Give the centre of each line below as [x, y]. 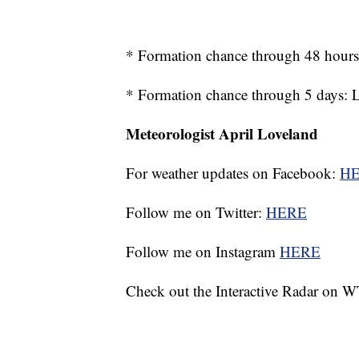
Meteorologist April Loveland [222, 133]
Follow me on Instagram [203, 251]
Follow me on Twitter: [196, 212]
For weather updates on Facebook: [233, 172]
